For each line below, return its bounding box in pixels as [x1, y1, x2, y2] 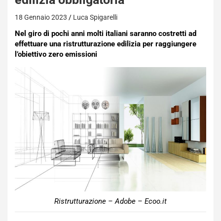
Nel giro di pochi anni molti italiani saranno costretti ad [15, 29, 196, 38]
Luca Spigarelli [73, 13, 117, 21]
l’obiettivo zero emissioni [15, 50, 97, 59]
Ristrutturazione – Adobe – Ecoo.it [54, 196, 167, 206]
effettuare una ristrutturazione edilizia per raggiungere [15, 39, 196, 48]
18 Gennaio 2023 [15, 13, 67, 21]
